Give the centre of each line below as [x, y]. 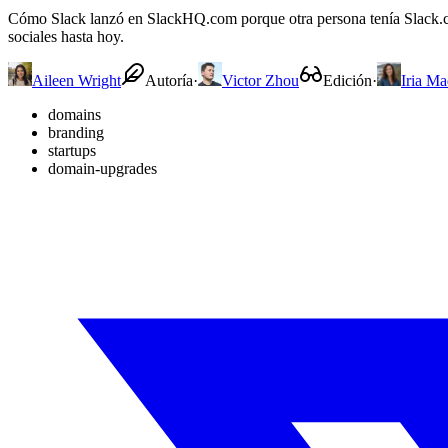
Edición [347, 80]
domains [74, 114]
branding [76, 132]
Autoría [169, 80]
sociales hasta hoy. [66, 36]
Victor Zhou [260, 80]
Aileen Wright [76, 80]
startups [72, 150]
